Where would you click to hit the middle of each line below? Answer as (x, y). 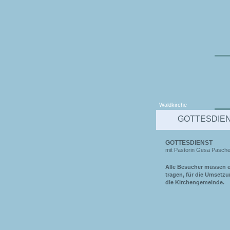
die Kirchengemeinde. (195, 182)
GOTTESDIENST (189, 143)
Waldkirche (174, 105)
